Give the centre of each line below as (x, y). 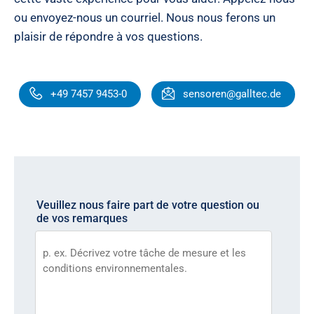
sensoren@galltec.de (232, 94)
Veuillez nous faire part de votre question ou (148, 205)
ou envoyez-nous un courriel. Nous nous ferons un (145, 18)
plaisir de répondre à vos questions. (108, 36)
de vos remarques (82, 218)
